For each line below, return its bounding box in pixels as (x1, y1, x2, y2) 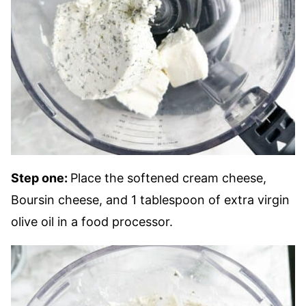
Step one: (11, 171, 70, 185)
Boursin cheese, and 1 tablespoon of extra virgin (11, 193, 290, 207)
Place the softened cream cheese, (70, 171, 266, 185)
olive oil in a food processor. (11, 214, 173, 229)
